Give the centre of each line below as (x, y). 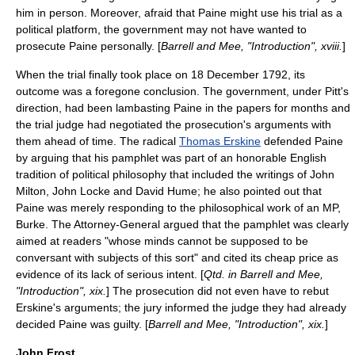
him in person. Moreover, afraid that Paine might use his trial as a (179, 13)
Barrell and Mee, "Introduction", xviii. (252, 46)
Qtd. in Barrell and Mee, (263, 274)
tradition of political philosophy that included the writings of (163, 174)
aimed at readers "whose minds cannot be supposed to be (162, 241)
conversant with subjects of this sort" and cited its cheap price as (177, 258)
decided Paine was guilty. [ (82, 324)
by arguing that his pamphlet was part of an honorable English (171, 158)
